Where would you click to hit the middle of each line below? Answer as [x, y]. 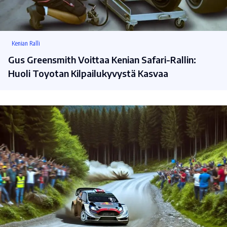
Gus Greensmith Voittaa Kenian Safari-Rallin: [102, 59]
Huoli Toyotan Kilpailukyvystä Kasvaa [88, 73]
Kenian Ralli [26, 43]
